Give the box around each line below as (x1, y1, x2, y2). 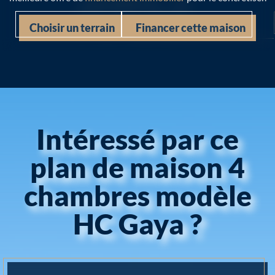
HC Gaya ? (73, 206, 202, 241)
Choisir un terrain (29, 20, 115, 34)
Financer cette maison (136, 20, 246, 34)
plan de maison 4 (30, 149, 245, 184)
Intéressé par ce (36, 121, 239, 156)
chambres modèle (23, 177, 252, 212)
